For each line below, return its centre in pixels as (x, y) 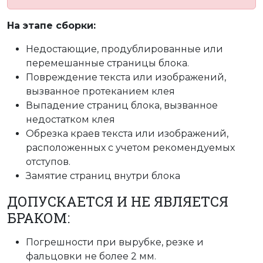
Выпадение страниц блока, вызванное (122, 106)
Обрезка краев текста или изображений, (127, 134)
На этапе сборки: (51, 26)
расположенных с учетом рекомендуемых (130, 148)
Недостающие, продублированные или (124, 49)
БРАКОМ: (38, 217)
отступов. (48, 162)
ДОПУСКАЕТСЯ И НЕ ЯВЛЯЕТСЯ (118, 201)
